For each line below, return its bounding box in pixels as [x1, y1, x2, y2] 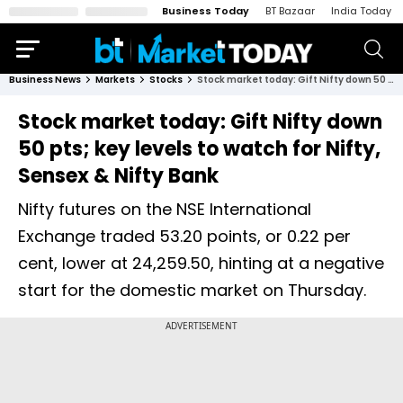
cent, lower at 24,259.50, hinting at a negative [18, 252, 384, 274]
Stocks [149, 73, 183, 86]
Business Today [162, 4, 249, 18]
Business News [9, 73, 81, 86]
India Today [331, 4, 391, 18]
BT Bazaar [265, 4, 315, 18]
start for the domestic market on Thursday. [18, 279, 366, 301]
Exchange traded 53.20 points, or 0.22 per [18, 225, 351, 247]
